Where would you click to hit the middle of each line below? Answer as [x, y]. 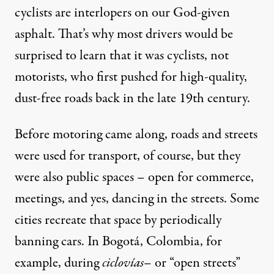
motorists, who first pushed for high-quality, [131, 77]
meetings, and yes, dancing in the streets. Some [137, 199]
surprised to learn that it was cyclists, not [122, 56]
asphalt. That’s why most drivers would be [124, 35]
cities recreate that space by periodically [118, 220]
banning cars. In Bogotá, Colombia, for [118, 242]
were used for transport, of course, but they [128, 156]
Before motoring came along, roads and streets [136, 135]
